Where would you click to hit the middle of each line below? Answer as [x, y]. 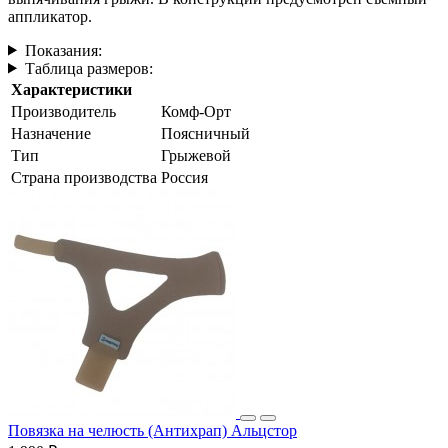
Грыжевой [196, 155]
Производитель [63, 111]
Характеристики [71, 89]
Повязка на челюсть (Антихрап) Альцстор [152, 430]
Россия [184, 177]
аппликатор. [50, 16]
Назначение [51, 133]
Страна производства [84, 177]
